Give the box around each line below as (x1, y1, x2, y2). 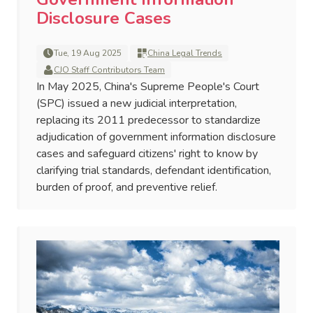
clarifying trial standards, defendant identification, (36, 163, 271, 179)
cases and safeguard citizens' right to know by (36, 146, 258, 162)
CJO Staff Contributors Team (54, 64, 165, 76)
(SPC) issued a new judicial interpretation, (36, 96, 237, 112)
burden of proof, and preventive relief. (36, 180, 217, 196)
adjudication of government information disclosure (36, 129, 276, 145)
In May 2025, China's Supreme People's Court (36, 79, 259, 95)
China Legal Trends (147, 48, 222, 59)
